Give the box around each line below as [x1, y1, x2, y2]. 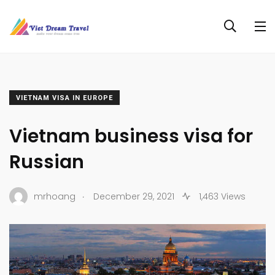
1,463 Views [196, 190, 246, 203]
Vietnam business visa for [9, 123, 253, 149]
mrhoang [34, 190, 76, 203]
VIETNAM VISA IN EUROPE [16, 94, 113, 102]
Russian [9, 149, 84, 175]
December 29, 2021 [93, 190, 174, 203]
